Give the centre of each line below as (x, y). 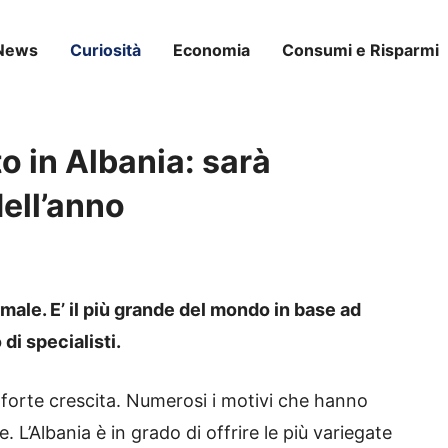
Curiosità (105, 50)
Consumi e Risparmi (360, 50)
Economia (211, 50)
